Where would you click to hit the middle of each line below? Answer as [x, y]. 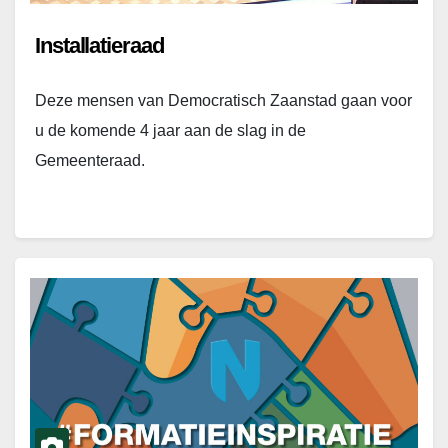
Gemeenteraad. [90, 160]
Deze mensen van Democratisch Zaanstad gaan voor [223, 100]
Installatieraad [99, 45]
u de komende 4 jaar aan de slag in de [170, 130]
